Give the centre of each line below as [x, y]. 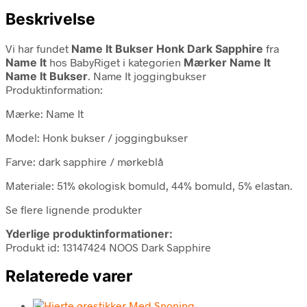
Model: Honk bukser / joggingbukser [97, 137]
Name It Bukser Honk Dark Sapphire [167, 48]
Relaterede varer [69, 276]
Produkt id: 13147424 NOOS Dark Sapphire [108, 247]
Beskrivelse [50, 19]
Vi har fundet [38, 48]
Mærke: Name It [45, 113]
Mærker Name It [227, 62]
